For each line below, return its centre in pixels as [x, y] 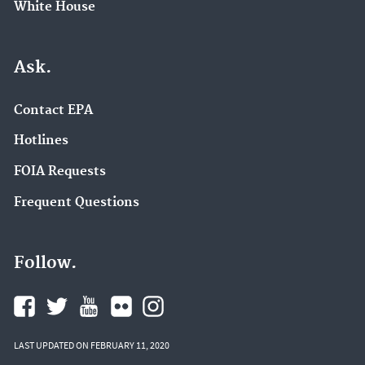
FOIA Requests [60, 172]
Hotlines [41, 141]
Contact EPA [53, 110]
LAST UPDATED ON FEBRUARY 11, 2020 [92, 345]
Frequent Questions [77, 202]
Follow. [45, 263]
